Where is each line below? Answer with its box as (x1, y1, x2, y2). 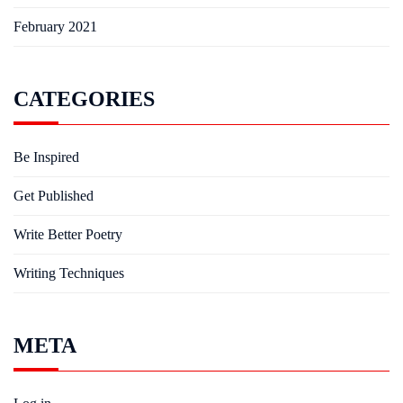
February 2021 (13, 19, 97, 34)
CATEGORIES (13, 87, 155, 111)
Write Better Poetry (13, 227, 122, 242)
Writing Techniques (13, 265, 124, 281)
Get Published (13, 188, 94, 203)
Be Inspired (13, 149, 79, 165)
